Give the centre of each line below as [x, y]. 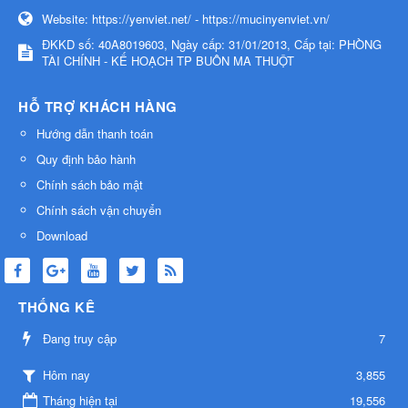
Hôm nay [66, 374]
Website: [67, 18]
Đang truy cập [80, 338]
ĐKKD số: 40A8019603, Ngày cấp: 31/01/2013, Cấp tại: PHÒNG [212, 44]
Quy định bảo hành [86, 158]
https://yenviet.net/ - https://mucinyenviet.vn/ [211, 18]
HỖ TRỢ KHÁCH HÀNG [98, 106]
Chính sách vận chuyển [99, 209]
